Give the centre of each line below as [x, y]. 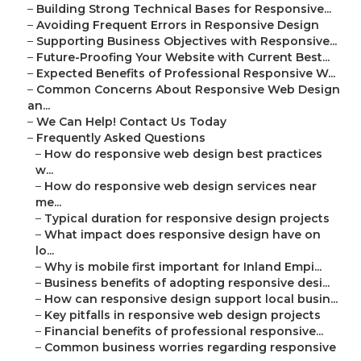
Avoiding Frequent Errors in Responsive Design [178, 25]
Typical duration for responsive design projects [187, 219]
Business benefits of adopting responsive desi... [187, 283]
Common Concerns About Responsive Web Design [188, 90]
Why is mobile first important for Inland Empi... [183, 267]
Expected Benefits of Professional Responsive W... [186, 74]
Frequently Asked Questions [121, 138]
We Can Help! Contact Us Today [131, 122]
